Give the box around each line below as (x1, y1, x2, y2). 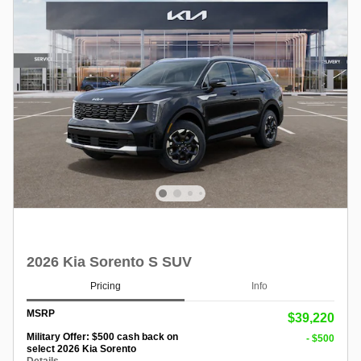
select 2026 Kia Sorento (27, 343, 136, 355)
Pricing (90, 280, 121, 292)
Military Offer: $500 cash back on (27, 331, 178, 343)
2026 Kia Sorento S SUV (27, 254, 192, 271)
